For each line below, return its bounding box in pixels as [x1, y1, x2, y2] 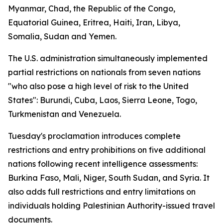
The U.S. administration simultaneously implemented [8, 53, 208, 63]
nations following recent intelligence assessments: [8, 159, 198, 169]
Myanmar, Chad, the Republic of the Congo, [8, 3, 175, 13]
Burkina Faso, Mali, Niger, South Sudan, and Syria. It [8, 173, 210, 183]
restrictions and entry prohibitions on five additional [8, 145, 206, 155]
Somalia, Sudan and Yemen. [8, 31, 116, 41]
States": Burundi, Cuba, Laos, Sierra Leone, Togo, [8, 95, 197, 105]
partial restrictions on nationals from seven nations [8, 67, 201, 77]
